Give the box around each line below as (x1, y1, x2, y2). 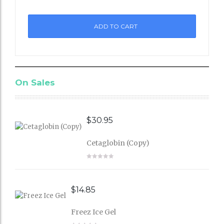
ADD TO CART (93, 22, 137, 30)
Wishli (102, 22, 122, 31)
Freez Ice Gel (71, 207, 116, 217)
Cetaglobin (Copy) (86, 138, 149, 147)
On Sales (15, 77, 55, 87)
